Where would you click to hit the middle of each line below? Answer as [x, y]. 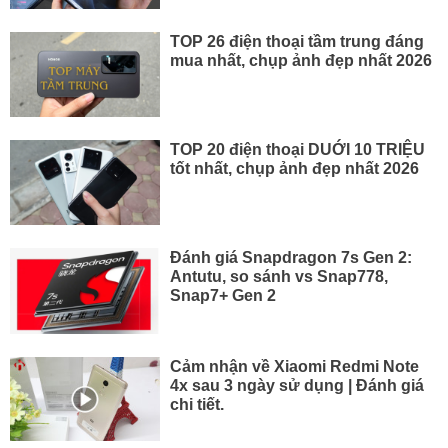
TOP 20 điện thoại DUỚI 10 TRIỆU [297, 148]
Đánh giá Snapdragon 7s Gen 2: [290, 257]
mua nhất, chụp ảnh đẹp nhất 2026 [300, 59]
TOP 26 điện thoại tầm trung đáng [296, 40]
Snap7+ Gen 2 [222, 295]
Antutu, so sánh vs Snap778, [278, 276]
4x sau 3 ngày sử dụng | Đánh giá [296, 384]
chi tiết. [196, 403]
